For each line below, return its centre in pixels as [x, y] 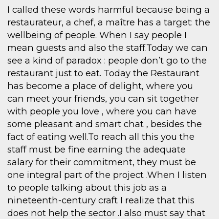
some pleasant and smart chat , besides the [105, 124]
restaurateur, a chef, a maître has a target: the [109, 22]
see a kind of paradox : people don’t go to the [107, 61]
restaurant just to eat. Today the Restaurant [103, 73]
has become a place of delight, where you [100, 86]
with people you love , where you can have [102, 111]
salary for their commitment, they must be [102, 162]
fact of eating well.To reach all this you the [101, 137]
